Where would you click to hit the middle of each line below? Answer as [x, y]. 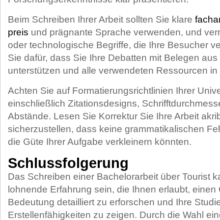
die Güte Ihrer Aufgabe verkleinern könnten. [100, 142]
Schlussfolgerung [68, 163]
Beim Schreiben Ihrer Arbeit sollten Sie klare [101, 19]
